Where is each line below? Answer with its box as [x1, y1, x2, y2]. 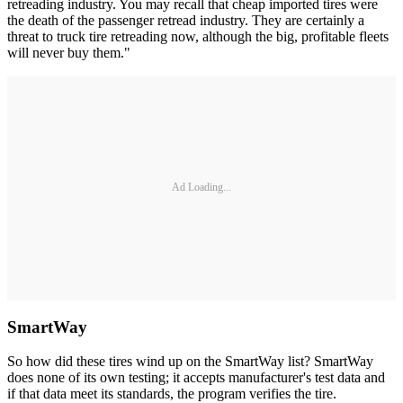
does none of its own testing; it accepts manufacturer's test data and [7, 370, 385, 386]
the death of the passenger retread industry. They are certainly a [7, 12, 364, 28]
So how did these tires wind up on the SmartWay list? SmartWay [7, 354, 373, 370]
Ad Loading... [172, 181, 231, 194]
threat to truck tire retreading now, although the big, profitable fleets [7, 28, 389, 44]
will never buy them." [7, 44, 130, 60]
